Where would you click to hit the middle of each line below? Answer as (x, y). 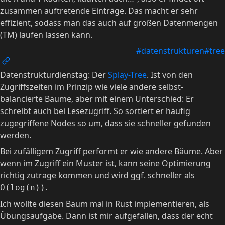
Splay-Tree (127, 75)
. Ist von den (170, 75)
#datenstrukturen (170, 51)
